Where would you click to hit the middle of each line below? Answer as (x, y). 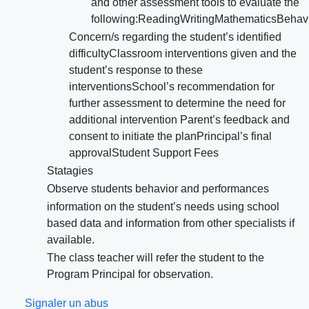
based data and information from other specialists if (171, 223)
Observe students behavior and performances (158, 189)
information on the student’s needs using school (163, 207)
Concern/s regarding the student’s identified (175, 37)
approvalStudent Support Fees (144, 153)
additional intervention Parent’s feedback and (179, 120)
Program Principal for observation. (130, 275)
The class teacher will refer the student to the (156, 258)
